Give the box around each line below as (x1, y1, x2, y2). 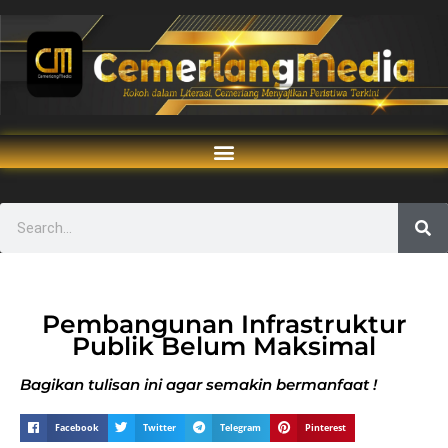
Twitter (143, 421, 177, 434)
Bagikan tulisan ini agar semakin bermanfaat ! (20, 375, 377, 394)
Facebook (55, 421, 100, 434)
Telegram (220, 421, 262, 434)
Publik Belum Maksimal (72, 331, 376, 361)
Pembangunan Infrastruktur (41, 309, 407, 339)
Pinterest (305, 421, 347, 434)
